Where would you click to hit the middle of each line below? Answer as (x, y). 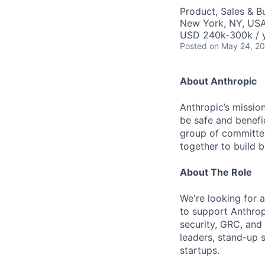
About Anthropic (218, 81)
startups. (200, 250)
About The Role (216, 172)
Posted (193, 46)
